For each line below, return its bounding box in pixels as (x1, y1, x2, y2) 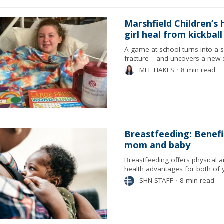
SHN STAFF (139, 176, 173, 185)
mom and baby (124, 139, 190, 151)
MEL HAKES (139, 65, 174, 74)
